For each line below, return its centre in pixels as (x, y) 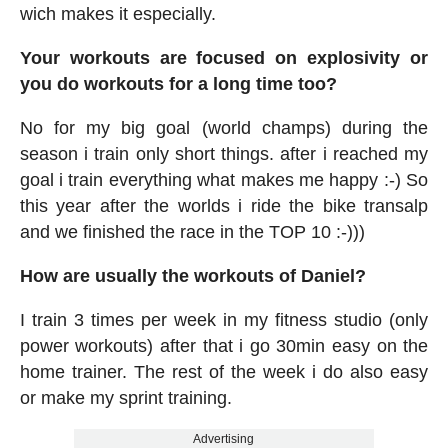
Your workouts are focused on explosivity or (224, 58)
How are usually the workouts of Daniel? (192, 276)
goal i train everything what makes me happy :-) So (224, 180)
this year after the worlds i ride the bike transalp (224, 206)
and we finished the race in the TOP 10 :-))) (192, 232)
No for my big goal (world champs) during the (224, 128)
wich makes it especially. (117, 14)
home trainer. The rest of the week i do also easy (224, 372)
